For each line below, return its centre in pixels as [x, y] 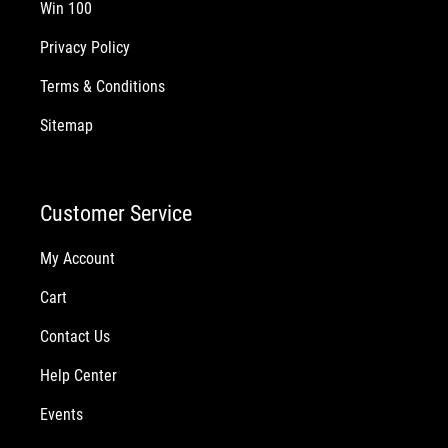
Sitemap [66, 126]
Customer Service [116, 213]
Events [61, 414]
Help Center [78, 375]
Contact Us [75, 336]
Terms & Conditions [102, 87]
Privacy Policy [85, 48]
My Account [77, 258]
